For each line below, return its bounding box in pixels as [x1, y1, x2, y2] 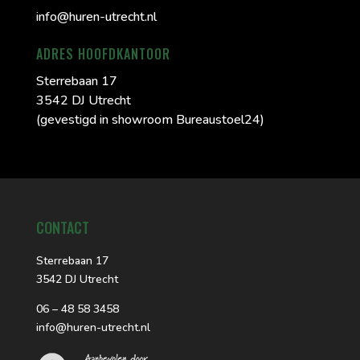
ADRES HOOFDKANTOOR [35, 43, 170, 63]
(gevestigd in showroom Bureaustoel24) [35, 110, 264, 129]
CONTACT [35, 217, 89, 239]
